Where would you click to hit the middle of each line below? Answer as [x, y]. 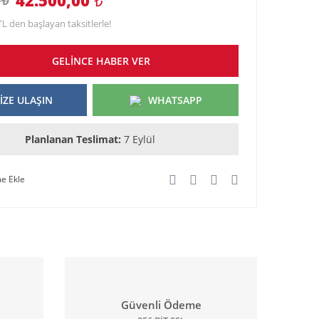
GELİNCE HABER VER [101, 61]
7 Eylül [139, 139]
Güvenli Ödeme [161, 305]
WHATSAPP [175, 100]
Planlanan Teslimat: [73, 139]
